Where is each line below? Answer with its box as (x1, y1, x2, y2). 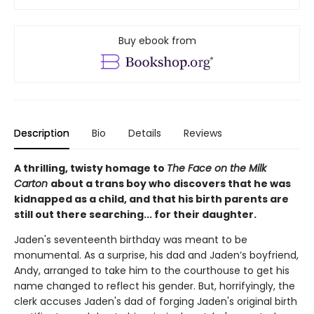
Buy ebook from (118, 33, 196, 48)
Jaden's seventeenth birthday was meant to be (14, 232, 247, 247)
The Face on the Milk (167, 161, 266, 175)
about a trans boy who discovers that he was (50, 176, 291, 191)
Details (128, 125, 161, 140)
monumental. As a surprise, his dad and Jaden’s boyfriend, (14, 247, 299, 262)
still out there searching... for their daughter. (14, 207, 257, 221)
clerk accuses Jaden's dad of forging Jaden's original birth (14, 294, 297, 308)
